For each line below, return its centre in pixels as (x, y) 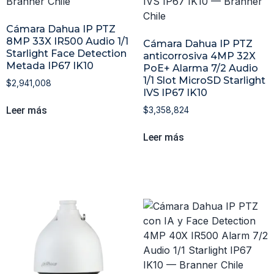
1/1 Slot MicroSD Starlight (204, 81)
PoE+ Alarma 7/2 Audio (201, 68)
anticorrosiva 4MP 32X (199, 56)
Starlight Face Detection (66, 54)
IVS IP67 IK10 (175, 93)
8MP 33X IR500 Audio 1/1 (67, 42)
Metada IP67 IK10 (50, 66)
